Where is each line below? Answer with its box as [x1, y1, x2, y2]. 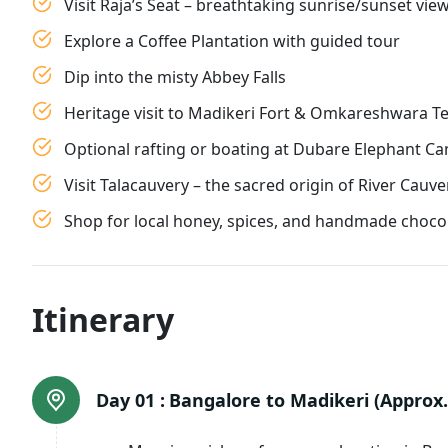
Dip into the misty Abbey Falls [64, 66, 286, 88]
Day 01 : [96, 388, 165, 412]
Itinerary [32, 298, 174, 341]
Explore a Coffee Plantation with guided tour [64, 30, 400, 52]
